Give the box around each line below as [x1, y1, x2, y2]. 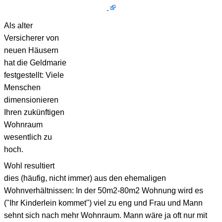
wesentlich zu [4, 132, 52, 141]
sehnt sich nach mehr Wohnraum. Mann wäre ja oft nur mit [4, 211, 207, 220]
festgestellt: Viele [4, 70, 64, 79]
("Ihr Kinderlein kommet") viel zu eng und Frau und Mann [4, 198, 203, 207]
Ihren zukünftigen [4, 108, 64, 116]
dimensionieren [4, 95, 58, 104]
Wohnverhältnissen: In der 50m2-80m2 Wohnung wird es [4, 186, 203, 195]
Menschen [4, 83, 41, 92]
